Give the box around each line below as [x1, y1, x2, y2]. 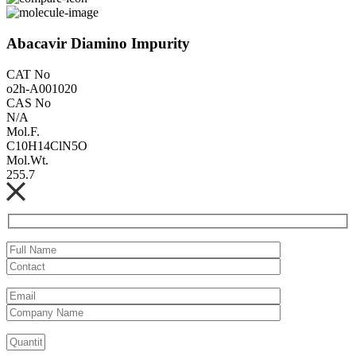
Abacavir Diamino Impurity [6, 34, 190, 52]
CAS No [6, 95, 51, 110]
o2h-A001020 [6, 81, 77, 95]
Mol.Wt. [6, 153, 48, 167]
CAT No [6, 67, 50, 81]
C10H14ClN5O [6, 138, 87, 153]
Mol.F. [6, 124, 40, 138]
